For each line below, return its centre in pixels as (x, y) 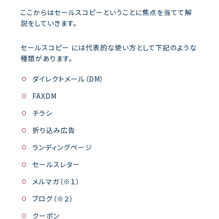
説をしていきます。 (49, 23)
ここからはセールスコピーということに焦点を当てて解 (106, 12)
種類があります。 (47, 58)
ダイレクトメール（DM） (68, 78)
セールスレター (56, 164)
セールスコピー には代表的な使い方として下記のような (109, 47)
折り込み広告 (54, 130)
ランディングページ (62, 147)
